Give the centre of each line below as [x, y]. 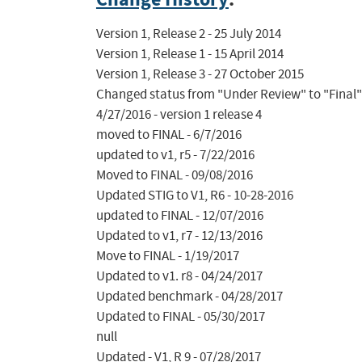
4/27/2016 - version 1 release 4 [179, 115]
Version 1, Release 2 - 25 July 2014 [188, 34]
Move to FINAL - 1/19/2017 [167, 256]
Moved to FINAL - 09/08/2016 [174, 175]
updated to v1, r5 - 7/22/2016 [175, 155]
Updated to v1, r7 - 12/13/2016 [179, 236]
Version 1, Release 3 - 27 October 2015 [200, 74]
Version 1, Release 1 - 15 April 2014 [189, 54]
